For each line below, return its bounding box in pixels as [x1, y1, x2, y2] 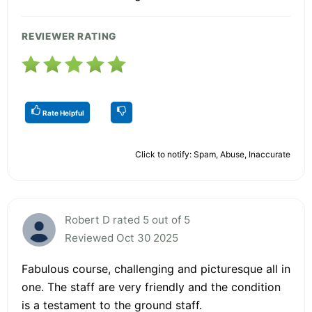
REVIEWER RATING [22, 30, 117, 42]
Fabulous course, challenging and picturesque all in [22, 261, 290, 276]
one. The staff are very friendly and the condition [22, 279, 281, 294]
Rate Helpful [41, 108, 84, 117]
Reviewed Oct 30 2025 [65, 231, 178, 244]
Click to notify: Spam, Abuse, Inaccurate [135, 148, 290, 159]
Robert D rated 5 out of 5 [65, 212, 190, 226]
